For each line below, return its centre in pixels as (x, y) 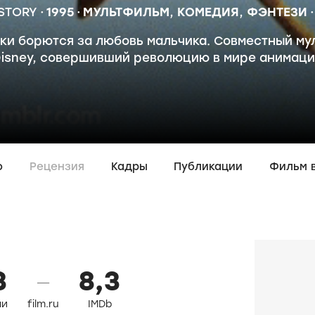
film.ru (43, 304)
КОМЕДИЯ (208, 12)
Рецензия (57, 167)
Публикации (208, 167)
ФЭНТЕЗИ (277, 12)
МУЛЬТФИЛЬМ (126, 12)
